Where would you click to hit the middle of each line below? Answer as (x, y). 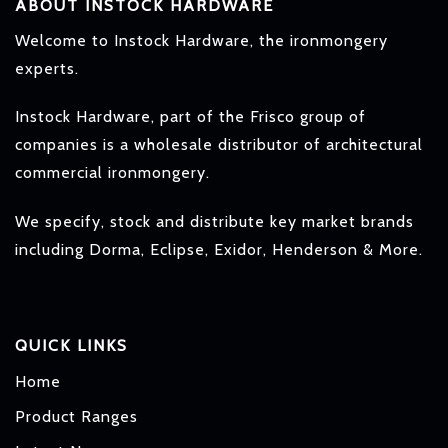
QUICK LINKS (71, 345)
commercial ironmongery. (112, 173)
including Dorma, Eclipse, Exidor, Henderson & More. (219, 250)
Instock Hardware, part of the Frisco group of (190, 117)
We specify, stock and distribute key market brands (214, 222)
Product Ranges (76, 416)
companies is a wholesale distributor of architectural (219, 145)
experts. (47, 68)
